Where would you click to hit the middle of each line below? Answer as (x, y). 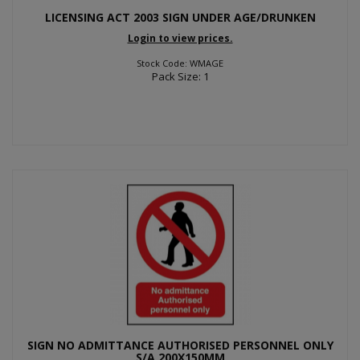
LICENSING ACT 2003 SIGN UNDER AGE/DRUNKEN (180, 17)
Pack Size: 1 (180, 76)
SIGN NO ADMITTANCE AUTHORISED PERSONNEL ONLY (180, 345)
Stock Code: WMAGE (180, 63)
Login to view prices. (180, 38)
